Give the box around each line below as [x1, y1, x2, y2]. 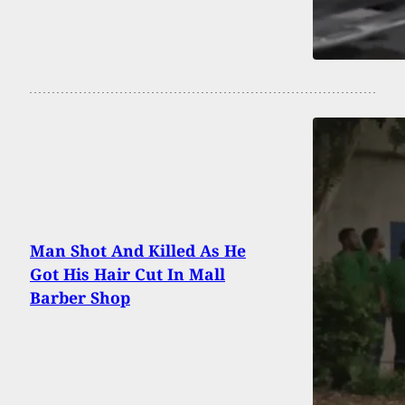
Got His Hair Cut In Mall [30, 263, 225, 286]
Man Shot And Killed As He [30, 240, 246, 262]
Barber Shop [30, 287, 130, 309]
